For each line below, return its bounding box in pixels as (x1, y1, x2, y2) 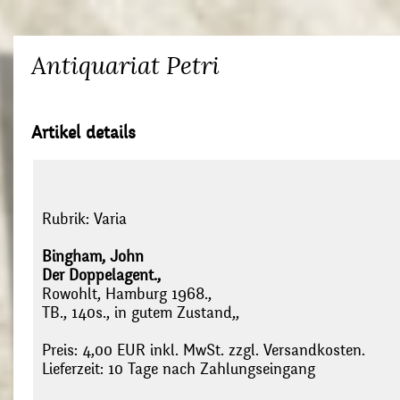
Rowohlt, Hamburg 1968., (42, 285, 212, 304)
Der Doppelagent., (42, 266, 161, 286)
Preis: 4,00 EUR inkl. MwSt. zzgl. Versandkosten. (42, 341, 365, 361)
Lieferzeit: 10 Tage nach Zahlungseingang (42, 360, 315, 379)
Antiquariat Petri (31, 51, 220, 80)
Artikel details (31, 121, 136, 144)
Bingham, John (42, 247, 144, 267)
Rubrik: (42, 210, 94, 229)
